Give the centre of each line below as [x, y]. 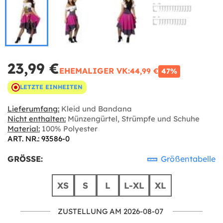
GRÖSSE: [24, 159]
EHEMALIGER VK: [95, 70]
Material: [24, 128]
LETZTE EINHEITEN [51, 87]
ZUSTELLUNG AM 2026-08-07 [111, 211]
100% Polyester [69, 128]
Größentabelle [187, 159]
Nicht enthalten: [37, 118]
